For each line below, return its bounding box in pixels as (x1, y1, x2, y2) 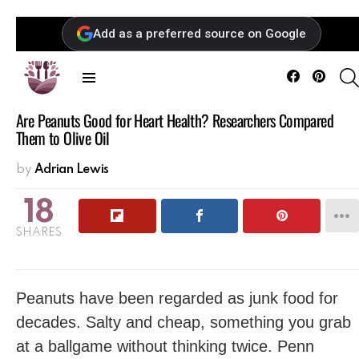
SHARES (16, 227, 62, 238)
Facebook (299, 62, 343, 74)
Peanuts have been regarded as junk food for (16, 289, 338, 307)
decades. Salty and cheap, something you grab (16, 313, 351, 331)
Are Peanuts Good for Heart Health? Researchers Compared (16, 108, 333, 132)
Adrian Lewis (34, 163, 109, 176)
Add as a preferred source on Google (93, 26, 306, 41)
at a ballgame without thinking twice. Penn (16, 337, 314, 355)
